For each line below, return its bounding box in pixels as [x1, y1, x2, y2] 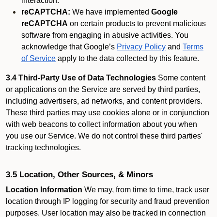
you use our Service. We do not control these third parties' [6, 132, 202, 140]
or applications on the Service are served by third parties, [6, 85, 200, 93]
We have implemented [70, 8, 151, 16]
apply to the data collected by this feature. [56, 54, 199, 62]
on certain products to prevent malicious [68, 19, 206, 28]
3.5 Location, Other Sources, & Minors [6, 170, 153, 179]
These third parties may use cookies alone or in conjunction [6, 108, 209, 117]
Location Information [6, 186, 82, 194]
